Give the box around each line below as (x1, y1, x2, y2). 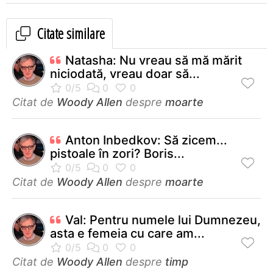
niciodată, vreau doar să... (50, 66, 200, 81)
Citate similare (34, 23, 105, 43)
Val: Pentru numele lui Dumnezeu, (65, 212, 261, 227)
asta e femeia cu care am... (50, 225, 205, 241)
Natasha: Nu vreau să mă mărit (65, 52, 242, 68)
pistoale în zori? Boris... (50, 146, 185, 161)
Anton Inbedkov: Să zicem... (65, 132, 227, 147)
